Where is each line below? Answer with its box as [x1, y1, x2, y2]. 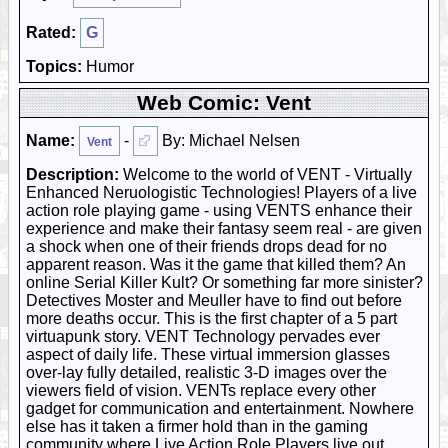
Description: [26, 166, 119, 183]
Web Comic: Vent [137, 91, 311, 114]
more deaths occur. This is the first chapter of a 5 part [26, 310, 397, 327]
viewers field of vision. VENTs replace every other [26, 382, 376, 399]
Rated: [26, 24, 76, 41]
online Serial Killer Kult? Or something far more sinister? [26, 274, 423, 291]
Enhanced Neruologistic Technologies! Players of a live [26, 184, 417, 201]
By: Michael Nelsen [158, 132, 300, 149]
